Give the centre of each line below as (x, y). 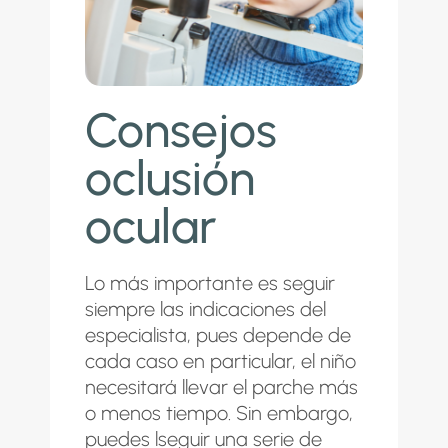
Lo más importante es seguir (210, 283)
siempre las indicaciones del (205, 309)
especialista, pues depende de (218, 335)
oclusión (170, 178)
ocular (151, 226)
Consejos (181, 130)
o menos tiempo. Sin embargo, (219, 413)
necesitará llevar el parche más (221, 387)
